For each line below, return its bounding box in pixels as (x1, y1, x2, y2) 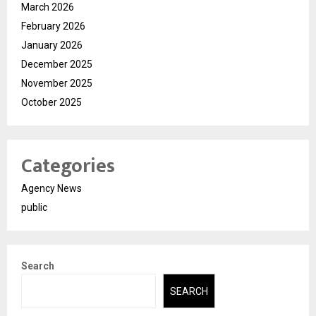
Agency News (21, 183, 82, 195)
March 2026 (21, 1, 74, 13)
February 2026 (21, 20, 85, 32)
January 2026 (21, 39, 83, 51)
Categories (21, 150, 115, 183)
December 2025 (21, 59, 92, 71)
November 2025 (21, 78, 92, 90)
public (21, 202, 47, 214)
